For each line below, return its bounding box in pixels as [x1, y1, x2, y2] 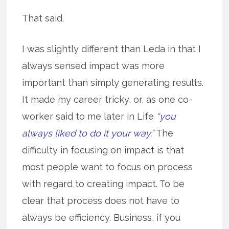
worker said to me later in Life [22, 111, 157, 122]
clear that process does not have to [22, 195, 180, 207]
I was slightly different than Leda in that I [22, 43, 201, 55]
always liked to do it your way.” [22, 128, 154, 139]
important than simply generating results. [22, 77, 204, 88]
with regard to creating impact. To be [22, 178, 185, 190]
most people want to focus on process [22, 162, 193, 173]
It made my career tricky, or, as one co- [22, 94, 193, 105]
